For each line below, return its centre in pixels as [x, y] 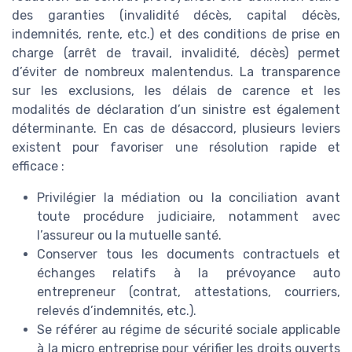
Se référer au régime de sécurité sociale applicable [189, 329]
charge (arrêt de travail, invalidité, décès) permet [176, 53]
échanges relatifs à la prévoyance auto [189, 273]
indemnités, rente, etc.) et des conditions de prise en [176, 34]
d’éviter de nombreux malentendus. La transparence [176, 71]
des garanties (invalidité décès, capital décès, [176, 15]
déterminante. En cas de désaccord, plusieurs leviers [176, 128]
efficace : [38, 166]
